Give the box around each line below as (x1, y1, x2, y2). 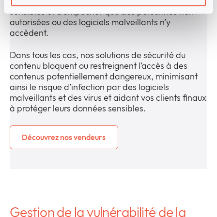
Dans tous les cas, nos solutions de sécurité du (10, 49, 186, 61)
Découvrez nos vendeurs (22, 132, 106, 142)
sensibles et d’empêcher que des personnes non (10, 6, 194, 17)
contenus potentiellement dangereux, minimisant (10, 71, 198, 82)
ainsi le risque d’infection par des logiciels (10, 81, 169, 93)
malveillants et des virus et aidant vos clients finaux (10, 92, 206, 104)
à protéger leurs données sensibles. (10, 103, 146, 114)
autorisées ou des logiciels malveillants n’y (10, 16, 170, 28)
